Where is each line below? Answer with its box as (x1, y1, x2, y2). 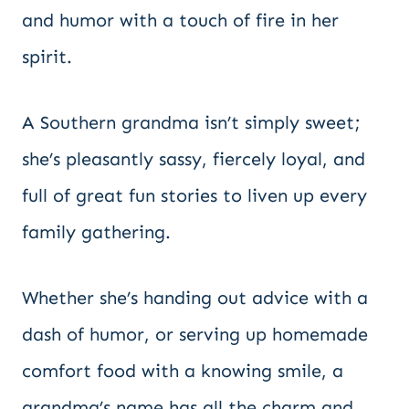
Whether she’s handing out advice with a (22, 287, 368, 309)
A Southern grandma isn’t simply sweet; (22, 111, 361, 133)
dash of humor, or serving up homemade (22, 323, 368, 345)
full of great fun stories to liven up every (22, 184, 367, 206)
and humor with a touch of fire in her (22, 9, 339, 31)
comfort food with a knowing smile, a (22, 360, 343, 382)
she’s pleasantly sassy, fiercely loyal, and (22, 148, 365, 170)
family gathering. (22, 221, 171, 243)
